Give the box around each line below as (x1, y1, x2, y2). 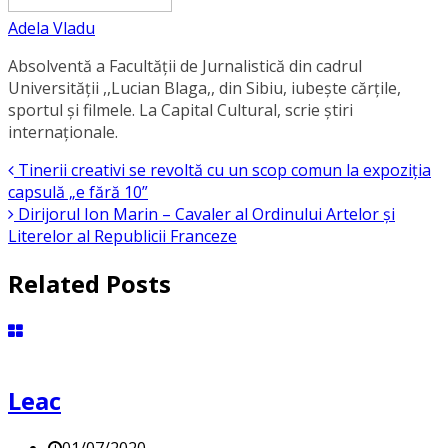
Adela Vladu (8, 17, 95, 40)
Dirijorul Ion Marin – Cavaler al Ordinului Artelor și (14, 203, 395, 226)
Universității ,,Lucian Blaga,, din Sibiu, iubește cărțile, (8, 77, 401, 100)
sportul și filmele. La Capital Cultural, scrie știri (8, 99, 353, 122)
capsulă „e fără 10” (8, 181, 148, 204)
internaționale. (8, 121, 118, 144)
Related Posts (8, 266, 171, 300)
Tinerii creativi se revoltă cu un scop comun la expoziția (14, 159, 431, 182)
